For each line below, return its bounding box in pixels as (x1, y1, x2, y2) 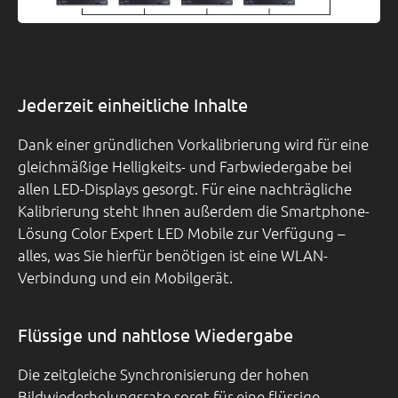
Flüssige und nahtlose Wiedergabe (18, 323, 293, 346)
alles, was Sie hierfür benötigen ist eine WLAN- (18, 245, 328, 266)
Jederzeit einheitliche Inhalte (18, 93, 248, 116)
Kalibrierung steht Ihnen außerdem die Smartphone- (18, 201, 370, 221)
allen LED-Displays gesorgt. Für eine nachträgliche (18, 179, 352, 199)
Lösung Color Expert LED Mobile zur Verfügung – (18, 223, 345, 243)
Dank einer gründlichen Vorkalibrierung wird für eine (18, 134, 369, 155)
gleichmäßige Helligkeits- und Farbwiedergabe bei (18, 156, 352, 177)
